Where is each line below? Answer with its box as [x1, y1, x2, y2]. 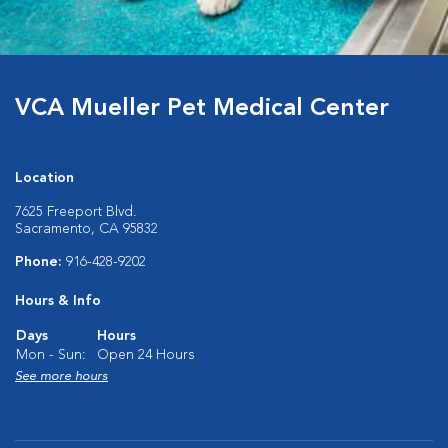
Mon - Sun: [16, 348, 86, 362]
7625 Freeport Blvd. [15, 205, 137, 219]
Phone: [15, 255, 66, 269]
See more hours [15, 370, 108, 383]
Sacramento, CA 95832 [15, 222, 158, 236]
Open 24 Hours [97, 348, 195, 362]
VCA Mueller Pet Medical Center [15, 97, 389, 121]
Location [15, 171, 74, 185]
